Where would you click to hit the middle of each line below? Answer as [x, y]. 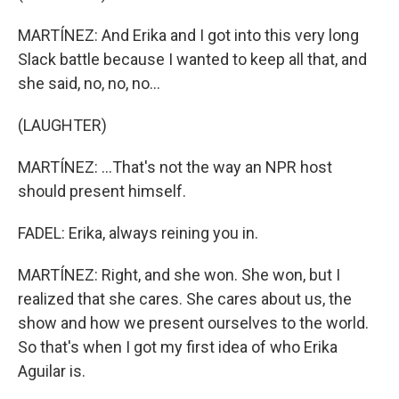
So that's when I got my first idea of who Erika [178, 347]
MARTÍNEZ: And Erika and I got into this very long [188, 35]
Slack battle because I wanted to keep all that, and [192, 59]
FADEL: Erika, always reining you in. [138, 233]
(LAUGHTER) [62, 125]
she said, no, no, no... [89, 83]
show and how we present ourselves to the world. [193, 323]
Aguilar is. [52, 371]
